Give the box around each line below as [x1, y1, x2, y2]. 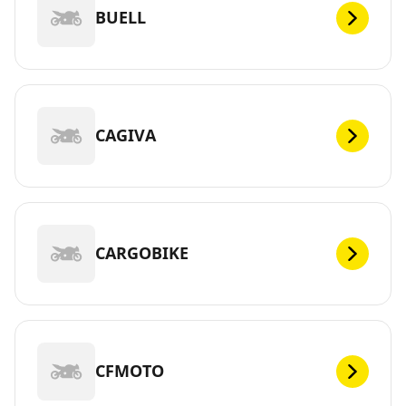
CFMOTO [95, 360, 164, 382]
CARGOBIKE [95, 242, 188, 265]
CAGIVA [95, 124, 156, 147]
